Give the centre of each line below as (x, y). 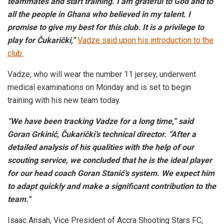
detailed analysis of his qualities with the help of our (101, 147)
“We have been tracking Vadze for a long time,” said (100, 121)
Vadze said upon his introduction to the (145, 40)
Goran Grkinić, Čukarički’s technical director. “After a (102, 134)
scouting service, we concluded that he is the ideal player (110, 160)
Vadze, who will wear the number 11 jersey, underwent (102, 74)
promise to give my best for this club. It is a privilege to (106, 27)
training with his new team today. (64, 100)
